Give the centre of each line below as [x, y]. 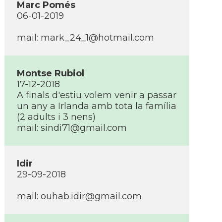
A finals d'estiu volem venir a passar [97, 95]
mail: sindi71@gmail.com [72, 128]
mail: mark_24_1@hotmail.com [85, 38]
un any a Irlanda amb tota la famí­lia [97, 106]
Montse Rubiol [51, 73]
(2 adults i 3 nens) [56, 117]
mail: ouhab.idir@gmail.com [79, 196]
